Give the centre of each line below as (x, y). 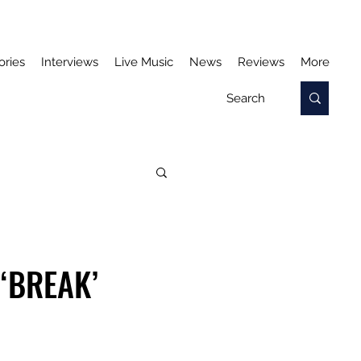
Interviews (70, 62)
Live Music (144, 62)
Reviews (261, 62)
